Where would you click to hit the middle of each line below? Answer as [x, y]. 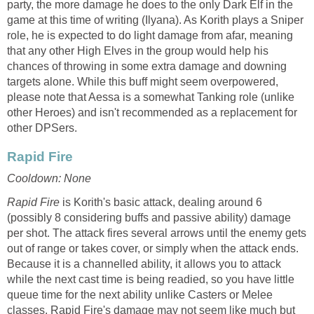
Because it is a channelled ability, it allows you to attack [144, 264]
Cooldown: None [49, 179]
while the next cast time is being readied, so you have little [151, 280]
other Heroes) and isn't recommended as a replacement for [152, 112]
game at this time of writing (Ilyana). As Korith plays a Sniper [155, 20]
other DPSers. [42, 128]
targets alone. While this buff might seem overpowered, [143, 81]
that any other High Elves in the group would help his [138, 50]
